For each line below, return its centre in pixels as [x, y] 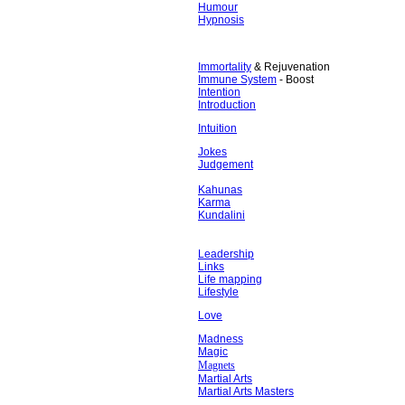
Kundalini [221, 215]
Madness [221, 339]
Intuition [217, 128]
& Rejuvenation [291, 67]
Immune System [237, 80]
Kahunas [220, 190]
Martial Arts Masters [246, 391]
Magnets [217, 365]
